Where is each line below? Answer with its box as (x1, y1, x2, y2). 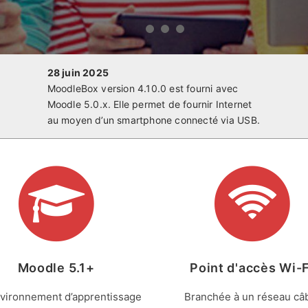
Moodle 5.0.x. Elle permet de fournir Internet (47, 98, 252, 110)
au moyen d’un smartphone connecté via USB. (47, 114, 260, 126)
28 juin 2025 (47, 67, 109, 78)
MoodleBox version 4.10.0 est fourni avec (47, 82, 239, 94)
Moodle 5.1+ (17, 261, 95, 275)
